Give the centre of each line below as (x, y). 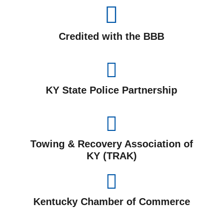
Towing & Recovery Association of (111, 144)
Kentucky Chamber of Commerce (111, 202)
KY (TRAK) (111, 156)
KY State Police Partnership (111, 90)
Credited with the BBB (111, 37)
